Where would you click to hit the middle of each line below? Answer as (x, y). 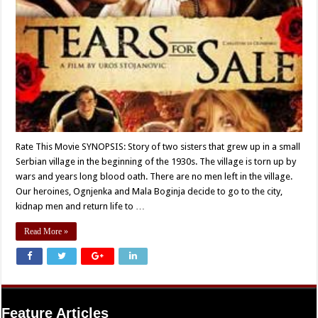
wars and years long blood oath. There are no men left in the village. (154, 177)
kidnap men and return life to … (81, 207)
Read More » (46, 232)
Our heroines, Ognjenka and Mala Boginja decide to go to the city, (149, 192)
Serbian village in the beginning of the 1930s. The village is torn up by (156, 162)
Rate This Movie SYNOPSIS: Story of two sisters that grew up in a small (158, 147)
